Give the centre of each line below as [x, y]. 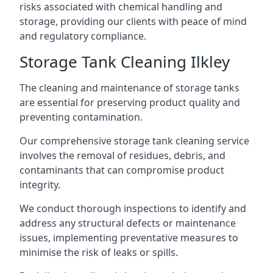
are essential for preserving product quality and [130, 102]
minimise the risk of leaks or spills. [99, 252]
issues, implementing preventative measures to [129, 237]
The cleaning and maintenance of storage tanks [129, 87]
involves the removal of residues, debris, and [122, 155]
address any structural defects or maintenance [128, 223]
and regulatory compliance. [83, 36]
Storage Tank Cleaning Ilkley [125, 61]
